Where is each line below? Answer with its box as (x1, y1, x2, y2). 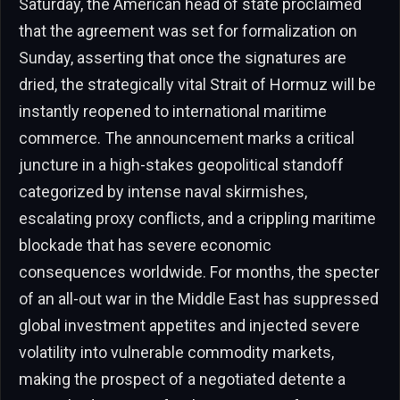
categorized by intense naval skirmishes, (19, 181, 307, 201)
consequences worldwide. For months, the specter (19, 262, 379, 281)
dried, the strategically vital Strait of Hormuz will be (19, 74, 376, 94)
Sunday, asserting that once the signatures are (19, 47, 346, 67)
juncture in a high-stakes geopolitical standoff (19, 154, 344, 174)
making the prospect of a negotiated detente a (19, 369, 346, 388)
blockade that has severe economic (19, 235, 271, 254)
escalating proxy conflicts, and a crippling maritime (19, 208, 376, 228)
